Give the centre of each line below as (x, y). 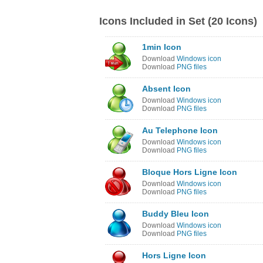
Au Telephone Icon (180, 130)
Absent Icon (166, 89)
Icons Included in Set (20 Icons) (178, 21)
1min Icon (162, 47)
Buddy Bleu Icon (176, 214)
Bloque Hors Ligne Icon (190, 172)
